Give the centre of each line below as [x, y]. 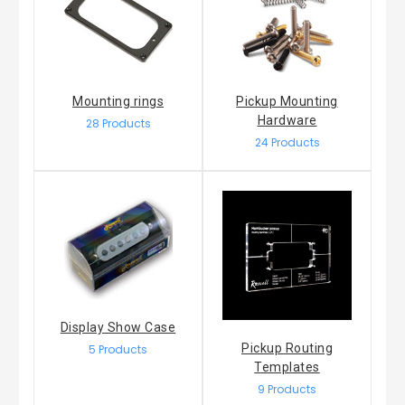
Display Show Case [118, 327]
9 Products [287, 389]
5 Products [118, 349]
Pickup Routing [287, 348]
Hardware [287, 120]
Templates [287, 367]
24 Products [287, 142]
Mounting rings [118, 101]
